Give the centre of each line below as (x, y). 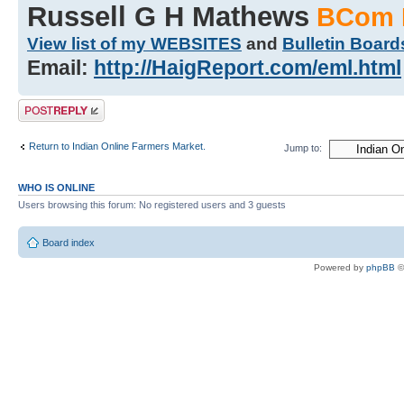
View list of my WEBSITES (134, 44)
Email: (60, 68)
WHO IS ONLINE (56, 188)
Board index (69, 242)
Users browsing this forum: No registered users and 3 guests (152, 205)
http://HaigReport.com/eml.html (248, 68)
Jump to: (303, 148)
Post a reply (44, 105)
